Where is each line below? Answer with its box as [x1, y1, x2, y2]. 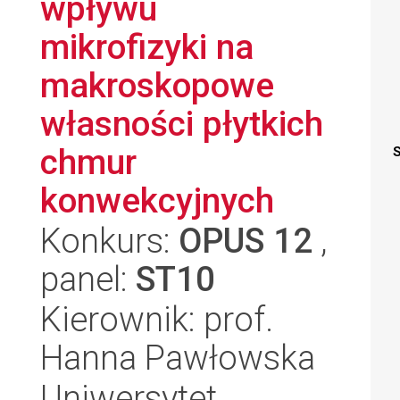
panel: [40, 259, 136, 299]
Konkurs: [40, 221, 179, 261]
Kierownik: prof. [40, 299, 273, 339]
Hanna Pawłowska [40, 337, 315, 378]
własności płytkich [40, 104, 323, 144]
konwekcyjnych [40, 180, 274, 221]
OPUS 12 [179, 221, 312, 261]
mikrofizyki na [40, 27, 254, 67]
